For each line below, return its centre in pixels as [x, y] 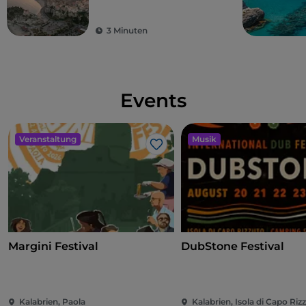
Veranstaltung [48, 139]
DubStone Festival [233, 247]
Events [153, 101]
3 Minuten [127, 31]
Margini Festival [53, 247]
